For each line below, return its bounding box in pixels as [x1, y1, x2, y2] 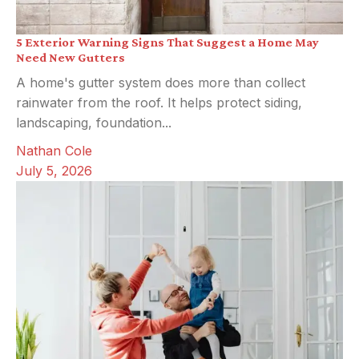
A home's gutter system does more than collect [16, 74, 305, 91]
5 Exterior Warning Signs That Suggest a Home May [16, 34, 319, 49]
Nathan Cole [16, 142, 92, 159]
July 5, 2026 [16, 162, 92, 179]
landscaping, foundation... [16, 114, 171, 131]
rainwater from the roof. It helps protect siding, [16, 94, 302, 111]
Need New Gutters [16, 50, 125, 64]
